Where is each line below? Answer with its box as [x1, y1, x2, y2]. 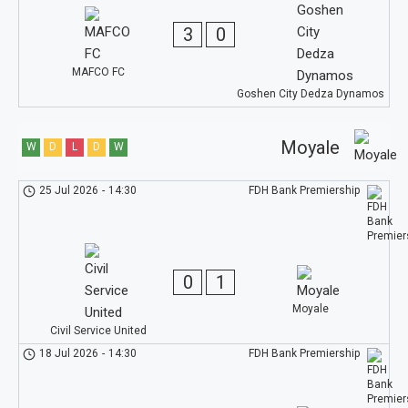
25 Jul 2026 [39, 184, 99, 197]
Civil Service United [49, 324, 147, 337]
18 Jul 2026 [39, 347, 99, 360]
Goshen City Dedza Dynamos [236, 87, 384, 100]
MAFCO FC [71, 66, 125, 78]
